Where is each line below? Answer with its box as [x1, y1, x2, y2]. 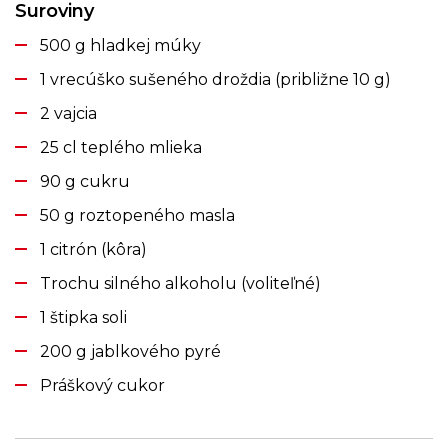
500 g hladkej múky [40, 35, 201, 55]
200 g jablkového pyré [40, 341, 221, 361]
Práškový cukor [40, 375, 165, 395]
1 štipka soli [40, 307, 127, 327]
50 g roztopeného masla [40, 205, 235, 225]
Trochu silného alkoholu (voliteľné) [40, 273, 321, 293]
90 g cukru [40, 171, 130, 191]
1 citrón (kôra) [40, 239, 147, 259]
